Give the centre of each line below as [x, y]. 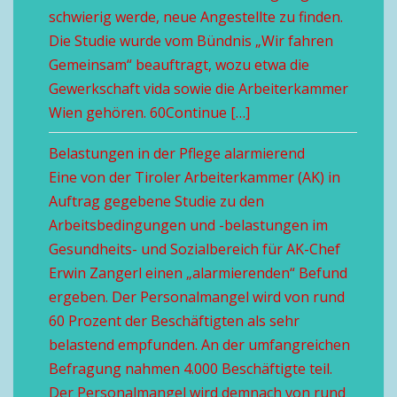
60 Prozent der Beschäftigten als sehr [174, 321]
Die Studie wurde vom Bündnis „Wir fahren [191, 41]
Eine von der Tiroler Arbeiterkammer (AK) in [195, 177]
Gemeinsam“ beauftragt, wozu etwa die [179, 65]
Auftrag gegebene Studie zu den [156, 201]
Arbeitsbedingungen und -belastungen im [188, 225]
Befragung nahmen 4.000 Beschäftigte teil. [191, 369]
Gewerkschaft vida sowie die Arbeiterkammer [198, 89]
